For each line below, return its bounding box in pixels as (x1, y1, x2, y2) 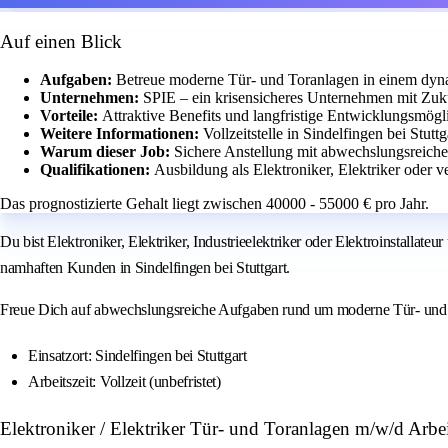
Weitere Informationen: (40, 125, 203, 143)
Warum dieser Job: (40, 143, 174, 161)
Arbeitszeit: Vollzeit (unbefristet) (28, 373, 221, 391)
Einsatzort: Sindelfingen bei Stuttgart (28, 347, 247, 365)
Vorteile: (40, 107, 102, 125)
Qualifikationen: (40, 161, 154, 179)
